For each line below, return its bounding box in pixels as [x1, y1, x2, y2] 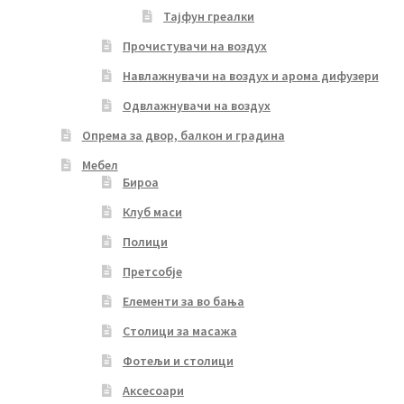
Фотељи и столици [122, 352, 234, 369]
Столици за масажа [122, 322, 237, 339]
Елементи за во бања [122, 292, 244, 309]
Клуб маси [122, 203, 182, 220]
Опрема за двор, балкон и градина [81, 126, 285, 143]
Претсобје [122, 262, 182, 280]
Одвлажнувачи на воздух [122, 96, 271, 114]
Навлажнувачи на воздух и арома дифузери [122, 67, 379, 84]
